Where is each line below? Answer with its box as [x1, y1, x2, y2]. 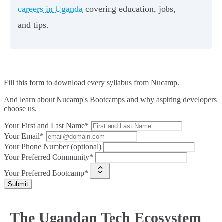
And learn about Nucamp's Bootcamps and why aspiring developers [4, 95, 217, 104]
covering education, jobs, [83, 4, 176, 14]
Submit [8, 180, 28, 188]
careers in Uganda [18, 4, 83, 14]
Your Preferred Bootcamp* [4, 169, 88, 178]
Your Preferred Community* [4, 153, 93, 162]
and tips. [18, 20, 49, 30]
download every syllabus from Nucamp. [54, 78, 179, 87]
